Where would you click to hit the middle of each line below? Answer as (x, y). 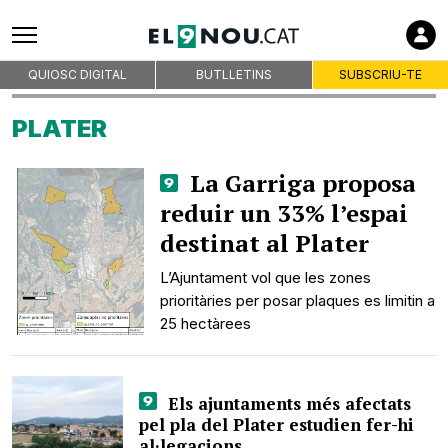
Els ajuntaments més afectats (286, 403)
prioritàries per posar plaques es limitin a (298, 300)
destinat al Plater (265, 243)
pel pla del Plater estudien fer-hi (277, 424)
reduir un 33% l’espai (284, 213)
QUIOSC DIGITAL (78, 74)
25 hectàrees (206, 323)
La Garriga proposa (300, 183)
